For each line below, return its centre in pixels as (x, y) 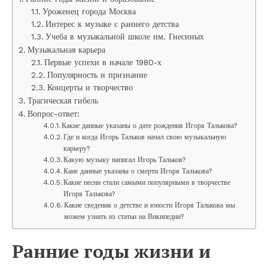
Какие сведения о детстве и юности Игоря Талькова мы (150, 205)
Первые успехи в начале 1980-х (103, 62)
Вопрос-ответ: (53, 113)
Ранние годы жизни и (111, 251)
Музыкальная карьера (66, 49)
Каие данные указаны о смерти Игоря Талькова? (138, 171)
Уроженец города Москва (89, 11)
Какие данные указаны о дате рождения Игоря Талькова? (150, 125)
